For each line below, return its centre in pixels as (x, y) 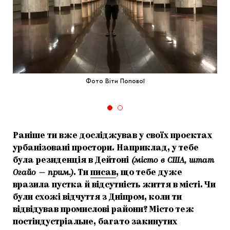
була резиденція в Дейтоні (71, 161)
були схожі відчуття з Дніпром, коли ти (97, 198)
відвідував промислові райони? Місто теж (103, 210)
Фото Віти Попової (115, 81)
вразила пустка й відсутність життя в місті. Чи (114, 186)
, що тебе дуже (149, 173)
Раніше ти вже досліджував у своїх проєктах (112, 136)
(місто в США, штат (171, 161)
